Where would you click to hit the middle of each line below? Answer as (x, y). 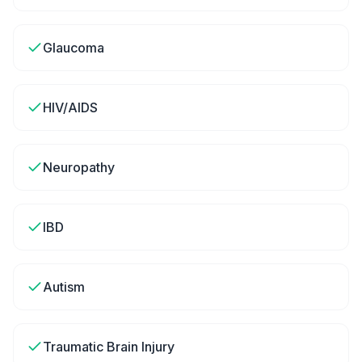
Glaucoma (74, 48)
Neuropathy (79, 167)
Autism (64, 287)
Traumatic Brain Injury (109, 347)
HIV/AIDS (70, 107)
